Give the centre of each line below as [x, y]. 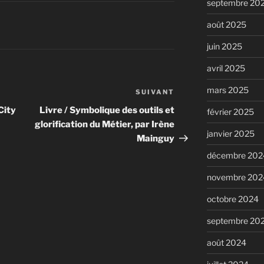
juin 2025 [224, 47]
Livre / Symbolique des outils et [107, 110]
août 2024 [226, 243]
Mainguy [156, 139]
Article [190, 94]
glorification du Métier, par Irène [105, 125]
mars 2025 [227, 90]
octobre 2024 [232, 199]
